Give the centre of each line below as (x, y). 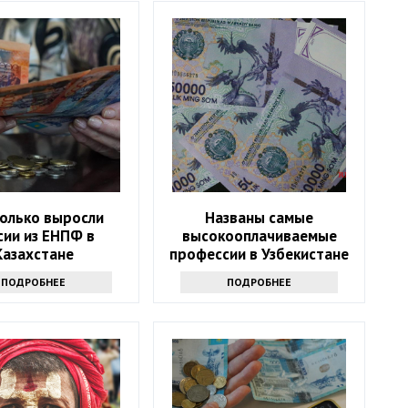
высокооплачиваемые (259, 236)
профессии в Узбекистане (260, 255)
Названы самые (260, 218)
